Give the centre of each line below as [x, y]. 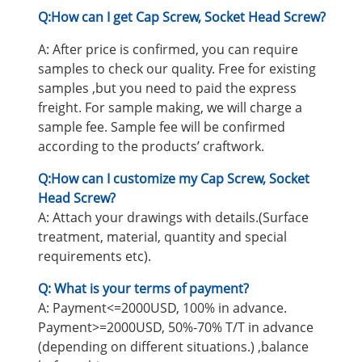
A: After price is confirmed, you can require [168, 50]
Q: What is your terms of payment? [143, 289]
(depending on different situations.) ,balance [173, 347]
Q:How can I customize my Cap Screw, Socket [174, 179]
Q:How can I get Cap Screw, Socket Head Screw [179, 17]
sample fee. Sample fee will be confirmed [162, 127]
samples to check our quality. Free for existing [177, 69]
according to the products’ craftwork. [151, 147]
